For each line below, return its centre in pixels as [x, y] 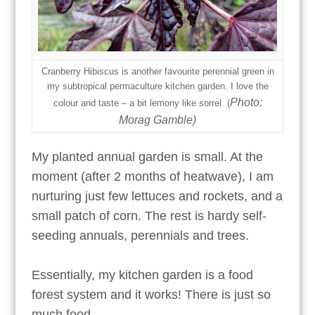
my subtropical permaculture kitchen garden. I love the [157, 86]
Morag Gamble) [157, 120]
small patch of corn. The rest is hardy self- [149, 216]
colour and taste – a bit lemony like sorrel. [140, 103]
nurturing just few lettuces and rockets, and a [157, 196]
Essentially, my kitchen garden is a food [142, 275]
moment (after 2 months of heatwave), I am [152, 176]
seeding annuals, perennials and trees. [142, 235]
